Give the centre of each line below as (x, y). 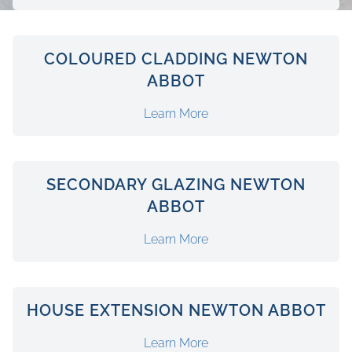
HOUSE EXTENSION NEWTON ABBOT (176, 310)
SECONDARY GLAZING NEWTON (176, 184)
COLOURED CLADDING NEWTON (176, 59)
